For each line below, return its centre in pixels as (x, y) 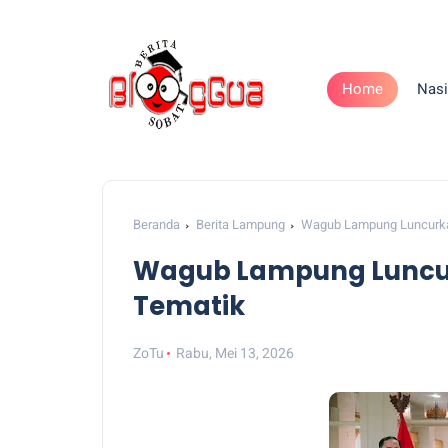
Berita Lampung (240, 224)
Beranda (156, 224)
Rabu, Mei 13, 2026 (235, 353)
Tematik (189, 306)
